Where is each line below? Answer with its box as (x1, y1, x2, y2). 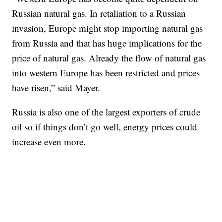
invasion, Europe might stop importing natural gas (12, 22, 203, 35)
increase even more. (12, 135, 86, 148)
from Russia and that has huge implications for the (12, 37, 202, 50)
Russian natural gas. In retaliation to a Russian (12, 7, 186, 20)
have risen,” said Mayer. (12, 81, 101, 94)
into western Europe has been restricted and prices (12, 66, 200, 79)
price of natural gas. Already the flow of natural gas (12, 52, 206, 64)
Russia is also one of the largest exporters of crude (12, 106, 201, 118)
